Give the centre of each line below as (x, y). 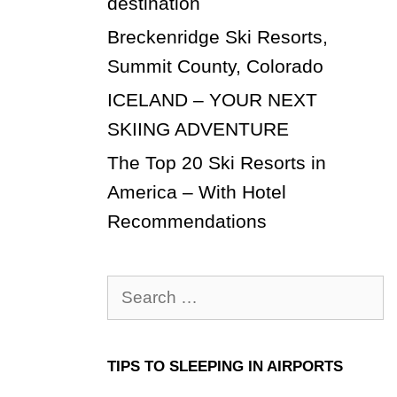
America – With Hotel (196, 191)
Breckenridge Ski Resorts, (217, 36)
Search (136, 289)
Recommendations (187, 221)
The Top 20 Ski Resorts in (216, 162)
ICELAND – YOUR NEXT (212, 99)
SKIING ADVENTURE (198, 128)
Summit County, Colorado (215, 66)
